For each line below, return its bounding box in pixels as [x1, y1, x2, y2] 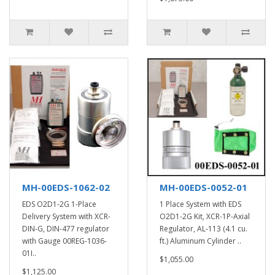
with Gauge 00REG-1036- [22, 236, 107, 246]
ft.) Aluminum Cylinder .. [160, 236, 241, 246]
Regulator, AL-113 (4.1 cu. [160, 223, 247, 234]
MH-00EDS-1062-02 [22, 181, 110, 193]
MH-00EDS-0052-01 [160, 181, 247, 193]
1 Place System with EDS [160, 199, 241, 209]
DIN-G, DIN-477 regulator [22, 223, 109, 234]
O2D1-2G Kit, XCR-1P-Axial [160, 211, 250, 222]
